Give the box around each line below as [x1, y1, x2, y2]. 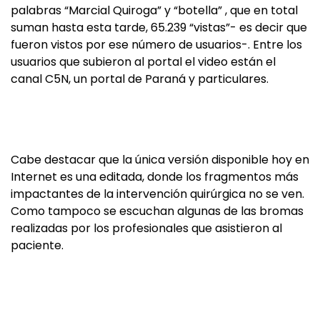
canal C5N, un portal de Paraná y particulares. [11, 71, 269, 87]
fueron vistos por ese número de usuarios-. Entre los [11, 36, 302, 53]
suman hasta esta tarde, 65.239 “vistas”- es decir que [11, 19, 307, 36]
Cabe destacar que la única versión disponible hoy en [11, 151, 309, 168]
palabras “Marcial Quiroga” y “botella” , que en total [11, 2, 298, 19]
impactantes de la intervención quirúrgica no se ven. [11, 186, 304, 202]
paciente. [11, 237, 64, 254]
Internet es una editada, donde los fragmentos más [11, 169, 299, 185]
